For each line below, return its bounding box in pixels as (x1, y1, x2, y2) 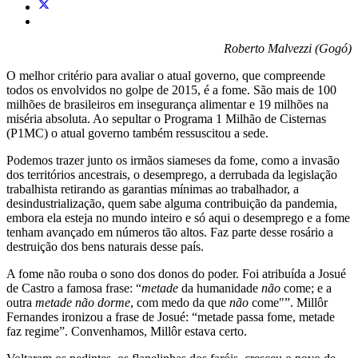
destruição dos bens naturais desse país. (6, 239, 204, 253)
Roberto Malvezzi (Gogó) (224, 41, 352, 55)
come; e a (280, 280, 332, 295)
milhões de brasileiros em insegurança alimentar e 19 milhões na (6, 97, 328, 111)
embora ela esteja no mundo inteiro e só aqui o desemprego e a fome (6, 210, 350, 225)
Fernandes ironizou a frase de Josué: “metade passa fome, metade (6, 309, 335, 324)
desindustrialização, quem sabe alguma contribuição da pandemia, (6, 196, 337, 210)
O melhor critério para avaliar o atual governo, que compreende (6, 68, 325, 82)
